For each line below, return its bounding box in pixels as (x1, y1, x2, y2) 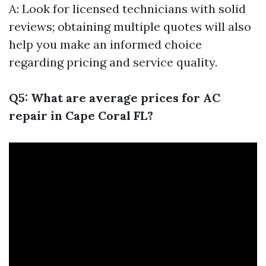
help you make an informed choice (9, 36, 202, 52)
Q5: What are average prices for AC (9, 90, 220, 105)
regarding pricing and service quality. (9, 54, 217, 69)
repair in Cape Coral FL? (9, 107, 153, 123)
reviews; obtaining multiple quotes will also (9, 18, 251, 34)
